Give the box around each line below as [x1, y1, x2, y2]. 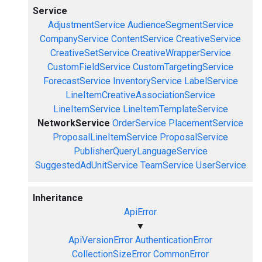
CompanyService [40, 33, 109, 44]
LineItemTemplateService [122, 104, 228, 115]
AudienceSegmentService [127, 19, 233, 30]
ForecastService [43, 75, 111, 87]
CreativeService [176, 33, 241, 44]
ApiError [124, 206, 157, 218]
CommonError [153, 249, 209, 260]
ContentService [111, 33, 174, 44]
